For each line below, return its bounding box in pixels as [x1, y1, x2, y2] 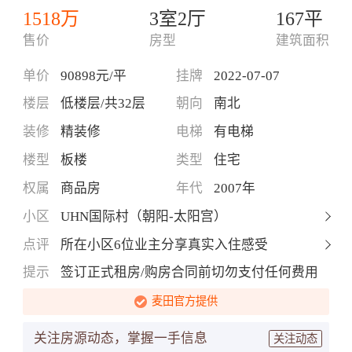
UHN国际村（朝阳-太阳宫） [60, 208, 227, 224]
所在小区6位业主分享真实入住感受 [60, 236, 268, 252]
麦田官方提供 [152, 295, 218, 308]
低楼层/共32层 [60, 96, 145, 112]
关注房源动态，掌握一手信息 [34, 331, 207, 346]
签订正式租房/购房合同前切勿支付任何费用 [60, 265, 318, 280]
